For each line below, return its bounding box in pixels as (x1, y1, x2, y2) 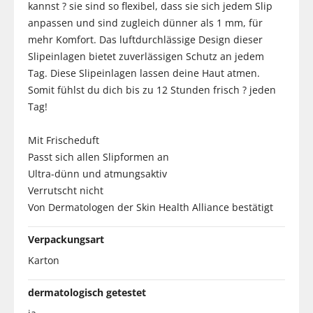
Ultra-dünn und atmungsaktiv (28, 166, 167, 180)
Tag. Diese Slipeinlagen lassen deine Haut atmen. (28, 66, 260, 80)
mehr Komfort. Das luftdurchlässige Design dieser (28, 32, 263, 46)
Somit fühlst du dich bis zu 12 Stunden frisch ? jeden (28, 82, 276, 96)
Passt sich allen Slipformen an (28, 150, 169, 163)
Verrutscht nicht (28, 183, 103, 197)
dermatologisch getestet (28, 285, 146, 299)
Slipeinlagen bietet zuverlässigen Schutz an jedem (28, 49, 264, 63)
